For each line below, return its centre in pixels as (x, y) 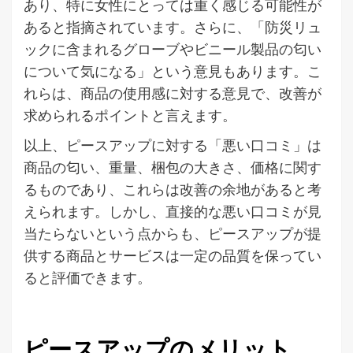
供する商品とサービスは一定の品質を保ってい (173, 255)
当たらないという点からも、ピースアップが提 (173, 233)
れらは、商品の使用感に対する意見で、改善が (173, 93)
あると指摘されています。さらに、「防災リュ (173, 26)
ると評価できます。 (87, 277)
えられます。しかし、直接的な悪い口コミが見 (173, 211)
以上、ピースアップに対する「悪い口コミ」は (173, 145)
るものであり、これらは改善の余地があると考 (173, 189)
